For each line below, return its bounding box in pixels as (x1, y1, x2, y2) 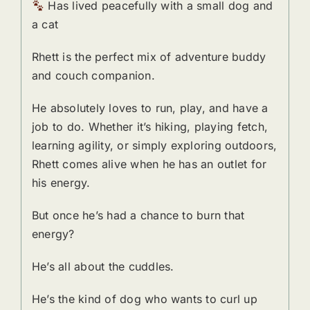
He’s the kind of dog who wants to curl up (31, 292, 257, 307)
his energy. (31, 176, 91, 190)
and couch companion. (31, 69, 155, 83)
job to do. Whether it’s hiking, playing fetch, (31, 120, 268, 134)
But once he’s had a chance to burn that (31, 208, 245, 223)
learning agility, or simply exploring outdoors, (31, 138, 277, 153)
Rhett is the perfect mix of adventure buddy (31, 50, 266, 64)
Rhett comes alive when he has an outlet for (31, 157, 267, 172)
